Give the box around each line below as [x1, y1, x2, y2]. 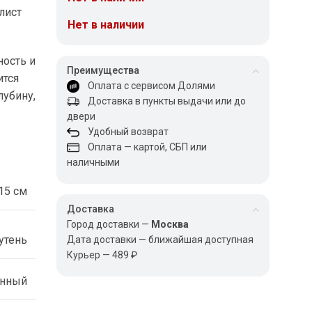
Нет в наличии [68, 18, 145, 31]
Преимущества [67, 65, 140, 76]
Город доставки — [67, 219, 152, 230]
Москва [151, 219, 189, 230]
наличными [67, 157, 120, 168]
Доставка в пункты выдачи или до [79, 95, 247, 107]
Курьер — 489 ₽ [67, 249, 138, 260]
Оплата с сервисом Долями [79, 80, 216, 91]
